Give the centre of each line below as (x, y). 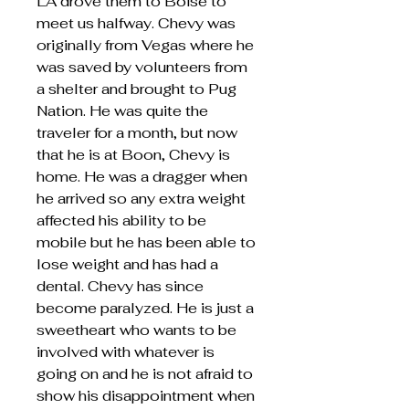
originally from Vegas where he (145, 45)
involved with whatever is (126, 352)
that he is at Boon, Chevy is (133, 155)
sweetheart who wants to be (136, 330)
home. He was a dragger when (142, 177)
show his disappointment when (146, 396)
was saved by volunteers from (142, 67)
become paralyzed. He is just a (145, 308)
